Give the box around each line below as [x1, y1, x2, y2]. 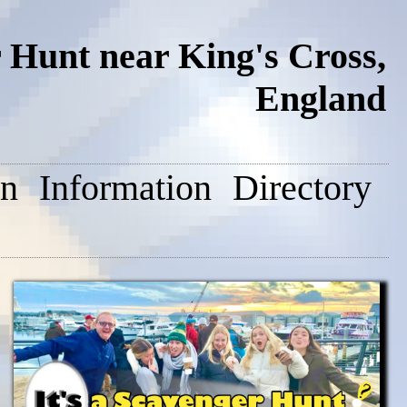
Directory [233, 167, 372, 208]
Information [39, 167, 212, 208]
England [255, 78, 386, 120]
